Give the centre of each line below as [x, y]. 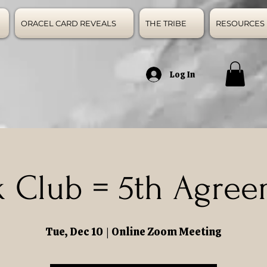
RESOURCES [240, 23]
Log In [182, 74]
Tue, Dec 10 [74, 232]
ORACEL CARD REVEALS [69, 23]
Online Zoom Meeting [167, 232]
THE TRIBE [166, 23]
